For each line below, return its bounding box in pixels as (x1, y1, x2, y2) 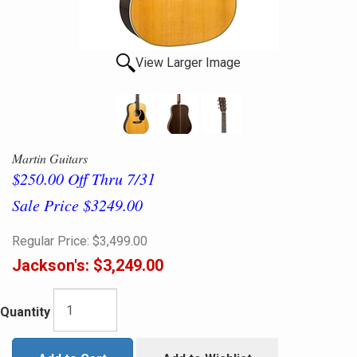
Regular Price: (12, 233, 89, 249)
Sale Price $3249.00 (12, 194, 143, 215)
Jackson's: (12, 256, 89, 275)
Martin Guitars (12, 150, 88, 167)
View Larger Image (135, 55, 241, 70)
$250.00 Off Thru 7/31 (12, 168, 155, 189)
